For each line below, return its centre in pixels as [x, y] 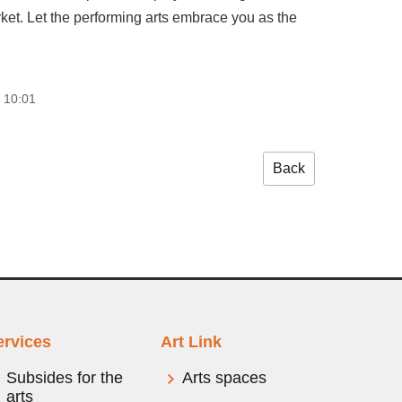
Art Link [192, 342]
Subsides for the [64, 378]
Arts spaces [225, 378]
